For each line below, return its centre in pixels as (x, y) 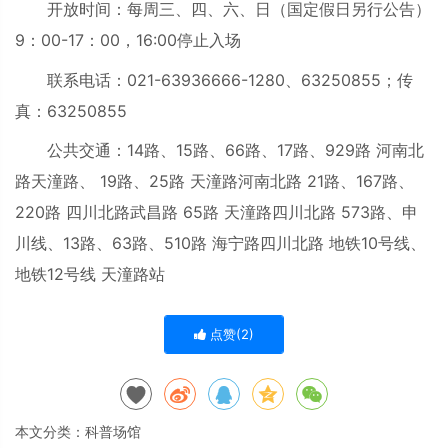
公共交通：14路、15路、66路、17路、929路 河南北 (219, 150)
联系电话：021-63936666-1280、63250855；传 (214, 79)
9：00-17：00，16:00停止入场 (128, 40)
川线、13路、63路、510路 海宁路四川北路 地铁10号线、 (220, 243)
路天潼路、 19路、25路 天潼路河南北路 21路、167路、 (214, 181)
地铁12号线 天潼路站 (90, 274)
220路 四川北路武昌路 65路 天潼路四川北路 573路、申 (216, 212)
